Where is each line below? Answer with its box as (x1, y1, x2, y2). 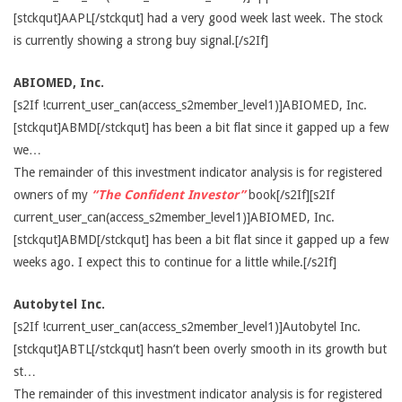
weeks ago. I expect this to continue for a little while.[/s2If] (13, 255, 336, 269)
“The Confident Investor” (92, 188, 245, 202)
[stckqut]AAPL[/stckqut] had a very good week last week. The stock (13, 11, 383, 25)
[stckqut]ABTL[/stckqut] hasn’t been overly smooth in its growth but (13, 342, 387, 356)
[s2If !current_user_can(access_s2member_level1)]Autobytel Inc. (13, 319, 361, 334)
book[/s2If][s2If (245, 188, 335, 202)
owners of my (13, 188, 92, 202)
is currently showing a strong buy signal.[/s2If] (13, 33, 268, 48)
